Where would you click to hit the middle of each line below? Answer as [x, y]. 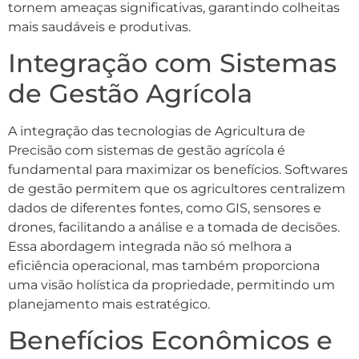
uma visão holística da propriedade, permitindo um [171, 285]
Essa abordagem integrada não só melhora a [150, 247]
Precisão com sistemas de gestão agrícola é [147, 151]
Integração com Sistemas [172, 63]
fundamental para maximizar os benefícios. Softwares [178, 170]
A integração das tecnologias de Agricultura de [157, 131]
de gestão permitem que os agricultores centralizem [177, 189]
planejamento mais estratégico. [109, 305]
